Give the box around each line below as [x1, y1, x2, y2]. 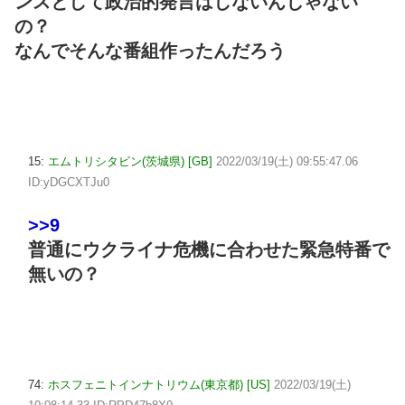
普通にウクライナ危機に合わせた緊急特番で [28, 240, 390, 260]
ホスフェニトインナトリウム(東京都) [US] [48, 377, 270, 391]
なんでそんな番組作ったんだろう [14, 40, 286, 61]
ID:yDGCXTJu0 [28, 174, 109, 189]
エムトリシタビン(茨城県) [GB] [48, 154, 212, 168]
